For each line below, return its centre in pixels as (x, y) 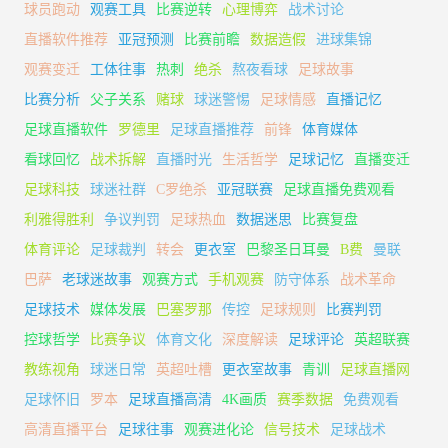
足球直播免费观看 (339, 189)
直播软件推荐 (66, 39)
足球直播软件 (66, 129)
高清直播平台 (66, 429)
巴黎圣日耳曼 (288, 249)
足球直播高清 (170, 399)
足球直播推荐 (212, 129)
